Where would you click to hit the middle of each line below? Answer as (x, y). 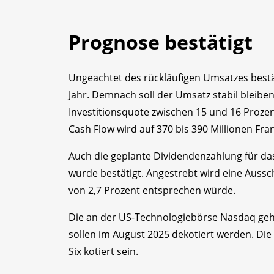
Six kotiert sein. (103, 251)
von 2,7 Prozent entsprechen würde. (152, 190)
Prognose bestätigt (161, 42)
